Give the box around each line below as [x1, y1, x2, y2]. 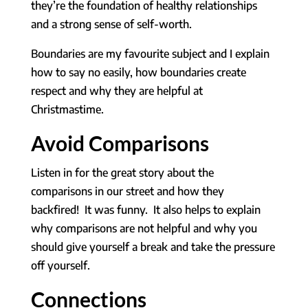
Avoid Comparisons [30, 130, 209, 155]
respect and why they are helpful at [30, 83, 203, 98]
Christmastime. [30, 102, 104, 116]
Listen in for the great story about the [30, 165, 214, 179]
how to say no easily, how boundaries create [30, 65, 246, 79]
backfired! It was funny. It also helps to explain [30, 202, 261, 217]
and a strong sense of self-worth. [30, 16, 192, 31]
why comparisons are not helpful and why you [30, 221, 257, 235]
